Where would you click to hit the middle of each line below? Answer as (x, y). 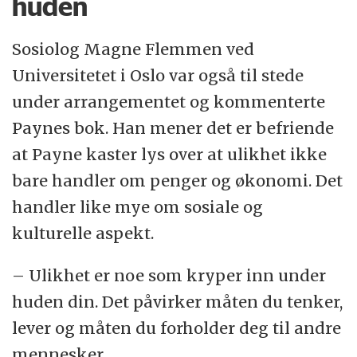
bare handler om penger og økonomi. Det (178, 181)
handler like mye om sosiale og (138, 207)
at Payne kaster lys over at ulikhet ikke (170, 155)
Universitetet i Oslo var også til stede (158, 76)
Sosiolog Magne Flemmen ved (133, 49)
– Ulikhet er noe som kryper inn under (169, 276)
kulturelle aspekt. (83, 233)
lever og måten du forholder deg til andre (177, 328)
